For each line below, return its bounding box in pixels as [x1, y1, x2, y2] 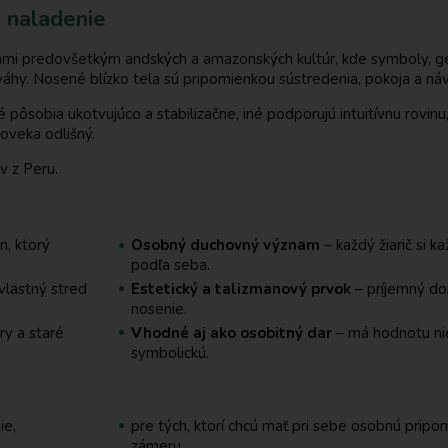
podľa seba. [131, 255, 210, 276]
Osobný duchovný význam [131, 235, 320, 256]
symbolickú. [131, 342, 209, 363]
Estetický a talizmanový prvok [131, 278, 351, 299]
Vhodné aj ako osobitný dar [131, 322, 332, 343]
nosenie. [131, 298, 187, 319]
